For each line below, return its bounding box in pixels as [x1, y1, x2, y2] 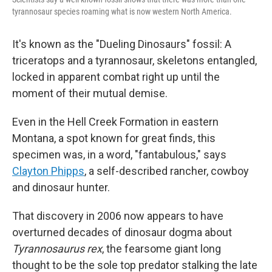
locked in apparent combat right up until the [12, 70, 220, 83]
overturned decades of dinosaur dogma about [12, 226, 232, 239]
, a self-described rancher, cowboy [84, 165, 249, 177]
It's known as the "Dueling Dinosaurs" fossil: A [12, 38, 231, 50]
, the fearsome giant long [102, 242, 221, 255]
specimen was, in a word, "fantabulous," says [12, 148, 226, 161]
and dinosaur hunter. [12, 181, 110, 194]
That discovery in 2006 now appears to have [12, 209, 223, 222]
